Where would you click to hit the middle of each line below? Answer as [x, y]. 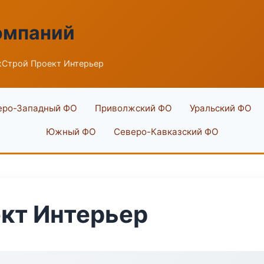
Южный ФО [71, 132]
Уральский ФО [220, 108]
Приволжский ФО [133, 108]
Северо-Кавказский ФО [166, 132]
